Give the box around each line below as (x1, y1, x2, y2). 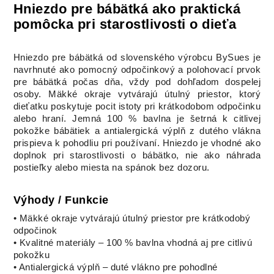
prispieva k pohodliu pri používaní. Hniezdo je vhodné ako (13, 138, 261, 149)
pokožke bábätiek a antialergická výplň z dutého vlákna (13, 126, 261, 136)
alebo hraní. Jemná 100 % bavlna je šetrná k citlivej (13, 114, 261, 124)
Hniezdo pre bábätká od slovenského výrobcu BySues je (13, 53, 261, 63)
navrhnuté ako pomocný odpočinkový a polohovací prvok (13, 65, 261, 75)
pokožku (13, 250, 50, 261)
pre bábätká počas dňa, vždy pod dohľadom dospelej (13, 77, 261, 87)
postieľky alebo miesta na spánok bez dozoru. (13, 163, 210, 173)
